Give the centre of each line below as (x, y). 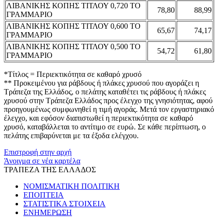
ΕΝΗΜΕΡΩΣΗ (48, 212)
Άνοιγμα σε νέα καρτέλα (42, 161)
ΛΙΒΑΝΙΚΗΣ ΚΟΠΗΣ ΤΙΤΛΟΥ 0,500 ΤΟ (73, 46)
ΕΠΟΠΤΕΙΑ (44, 195)
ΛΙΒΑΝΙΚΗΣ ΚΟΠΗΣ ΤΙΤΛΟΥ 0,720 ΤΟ (73, 5)
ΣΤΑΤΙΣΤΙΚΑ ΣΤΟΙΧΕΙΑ (64, 203)
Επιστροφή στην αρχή (38, 152)
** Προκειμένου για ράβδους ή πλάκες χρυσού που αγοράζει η (101, 83)
